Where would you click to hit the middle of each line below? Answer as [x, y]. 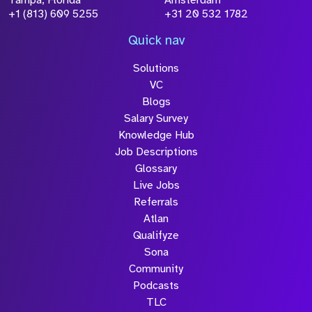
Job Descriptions [156, 152]
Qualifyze [156, 236]
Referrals [156, 202]
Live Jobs [156, 186]
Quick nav [156, 41]
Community [156, 269]
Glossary [156, 169]
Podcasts [156, 286]
